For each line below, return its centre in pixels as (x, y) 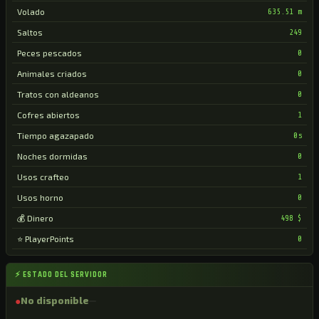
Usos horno (40, 197)
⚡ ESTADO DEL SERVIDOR (61, 275)
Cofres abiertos (48, 115)
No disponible (55, 300)
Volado (31, 11)
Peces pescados (49, 53)
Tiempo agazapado (56, 135)
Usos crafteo (43, 177)
